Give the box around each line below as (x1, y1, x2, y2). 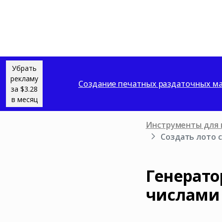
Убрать (12, 63, 37, 73)
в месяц (11, 95, 38, 104)
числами (146, 184, 220, 205)
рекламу (10, 74, 38, 83)
